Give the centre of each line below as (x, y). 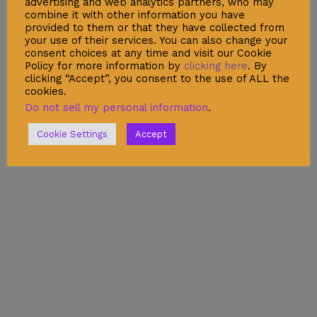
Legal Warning (47, 10)
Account (31, 130)
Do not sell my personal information (116, 108)
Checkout (35, 221)
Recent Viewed (49, 198)
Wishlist (30, 153)
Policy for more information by (104, 66)
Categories (37, 286)
